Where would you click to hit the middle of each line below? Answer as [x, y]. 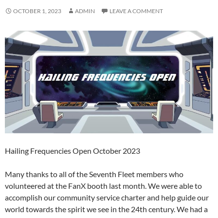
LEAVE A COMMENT [136, 11]
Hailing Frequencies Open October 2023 [73, 150]
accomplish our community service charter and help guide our [107, 197]
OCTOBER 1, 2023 [37, 11]
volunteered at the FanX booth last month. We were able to [103, 185]
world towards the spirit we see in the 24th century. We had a [106, 209]
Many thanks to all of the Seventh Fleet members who [94, 174]
